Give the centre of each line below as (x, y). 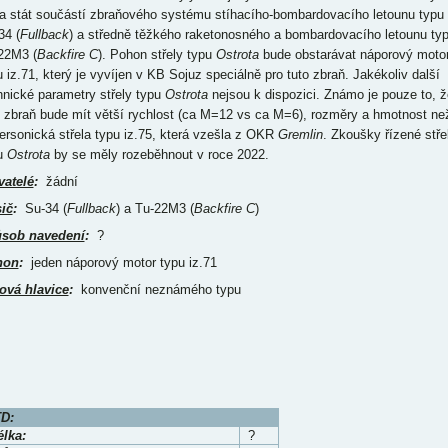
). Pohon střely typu (156, 54)
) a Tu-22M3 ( (154, 208)
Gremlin (300, 134)
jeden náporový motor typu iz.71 (119, 262)
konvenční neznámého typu (156, 289)
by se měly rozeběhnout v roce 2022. (159, 154)
